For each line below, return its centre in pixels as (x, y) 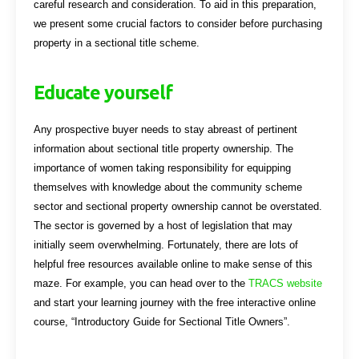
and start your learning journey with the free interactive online (175, 302)
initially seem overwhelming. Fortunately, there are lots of (166, 244)
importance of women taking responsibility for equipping (163, 167)
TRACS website (286, 283)
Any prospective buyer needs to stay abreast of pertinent (166, 129)
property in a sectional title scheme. (117, 42)
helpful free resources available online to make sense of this (173, 264)
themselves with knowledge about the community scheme (168, 187)
